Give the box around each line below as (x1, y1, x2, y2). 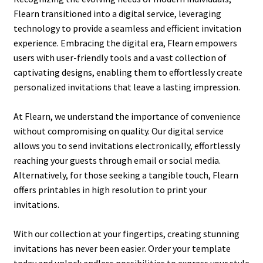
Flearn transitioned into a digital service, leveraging (13, 7, 221, 19)
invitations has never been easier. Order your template (13, 242, 231, 254)
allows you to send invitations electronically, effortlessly (13, 139, 240, 151)
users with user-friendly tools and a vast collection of (13, 51, 227, 63)
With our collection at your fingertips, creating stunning (13, 227, 240, 240)
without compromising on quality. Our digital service (13, 124, 224, 137)
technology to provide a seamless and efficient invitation (13, 22, 241, 34)
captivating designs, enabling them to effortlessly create (13, 66, 242, 78)
